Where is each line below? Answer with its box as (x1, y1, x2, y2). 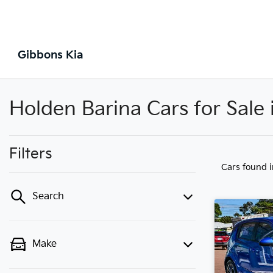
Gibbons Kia (18, 49, 83, 62)
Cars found (221, 162, 269, 172)
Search (32, 191, 64, 202)
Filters (9, 145, 52, 163)
